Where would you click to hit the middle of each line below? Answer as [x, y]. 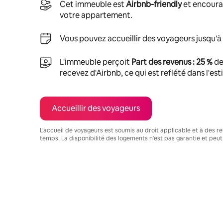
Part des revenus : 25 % [172, 62]
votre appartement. [96, 15]
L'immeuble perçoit [96, 62]
